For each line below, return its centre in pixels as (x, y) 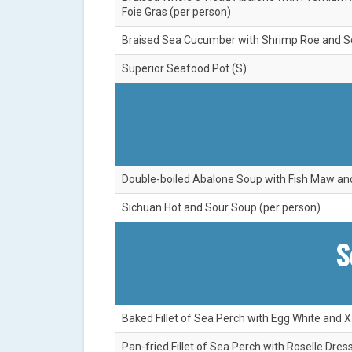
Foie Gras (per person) (176, 12)
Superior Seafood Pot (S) (184, 69)
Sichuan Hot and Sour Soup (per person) (221, 208)
